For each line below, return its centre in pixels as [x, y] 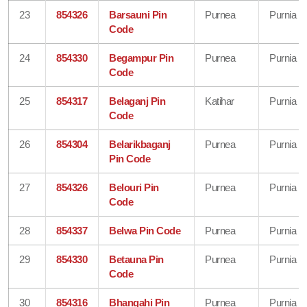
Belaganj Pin [137, 101]
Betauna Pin [136, 259]
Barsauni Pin [138, 14]
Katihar [220, 101]
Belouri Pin [134, 187]
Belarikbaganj [140, 144]
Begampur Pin [142, 58]
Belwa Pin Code [145, 230]
